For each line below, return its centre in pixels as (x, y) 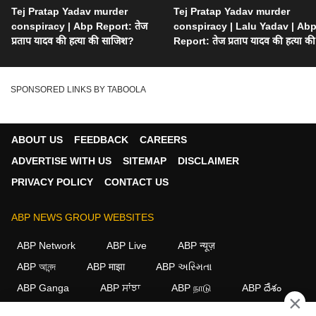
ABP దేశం (262, 287)
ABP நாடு (191, 287)
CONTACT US (136, 182)
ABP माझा (106, 266)
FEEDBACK (101, 139)
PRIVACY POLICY (52, 182)
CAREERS (163, 139)
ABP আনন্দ (36, 266)
